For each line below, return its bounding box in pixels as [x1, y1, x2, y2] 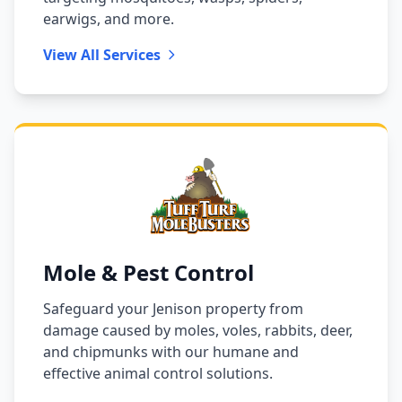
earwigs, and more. [43, 9, 174, 30]
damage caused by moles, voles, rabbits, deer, [43, 319, 353, 340]
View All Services [43, 45, 161, 66]
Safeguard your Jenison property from [43, 298, 303, 319]
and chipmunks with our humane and [43, 341, 299, 362]
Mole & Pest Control [43, 257, 254, 287]
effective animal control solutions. [43, 363, 273, 383]
